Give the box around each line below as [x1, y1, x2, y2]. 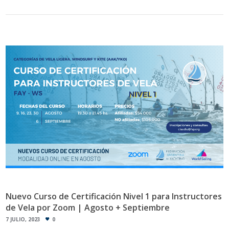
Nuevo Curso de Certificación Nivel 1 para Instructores [6, 190, 222, 202]
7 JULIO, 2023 [6, 215, 41, 223]
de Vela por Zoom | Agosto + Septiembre [6, 201, 170, 213]
